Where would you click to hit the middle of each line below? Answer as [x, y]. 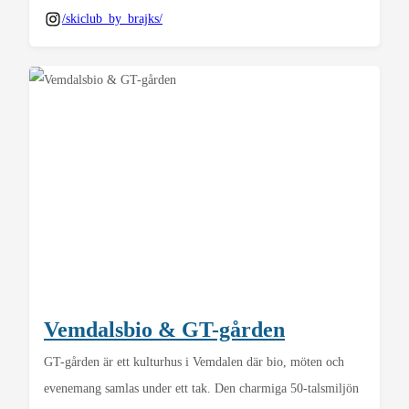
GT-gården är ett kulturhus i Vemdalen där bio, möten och [194, 362]
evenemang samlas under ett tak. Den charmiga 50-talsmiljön [201, 389]
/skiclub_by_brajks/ [112, 19]
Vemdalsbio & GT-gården [164, 330]
